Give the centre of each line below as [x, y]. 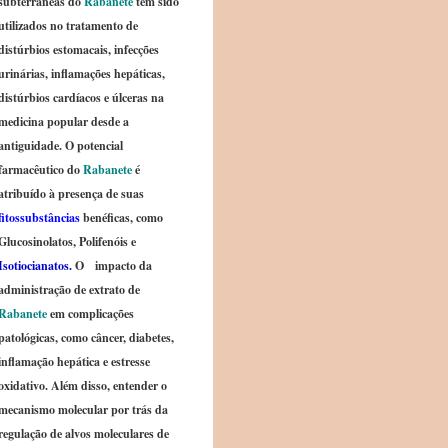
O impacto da [112, 265]
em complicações [90, 313]
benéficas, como [123, 217]
